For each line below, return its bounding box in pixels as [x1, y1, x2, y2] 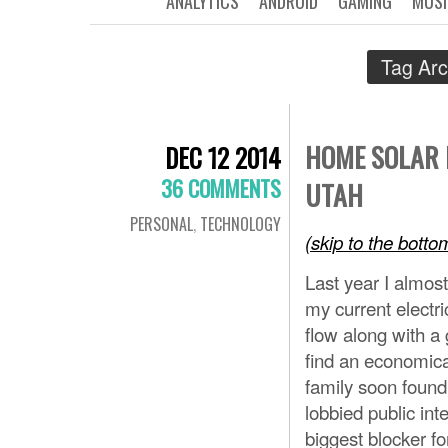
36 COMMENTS [161, 172, 281, 204]
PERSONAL [130, 212, 193, 236]
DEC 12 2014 [165, 139, 281, 176]
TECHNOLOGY [200, 212, 281, 236]
